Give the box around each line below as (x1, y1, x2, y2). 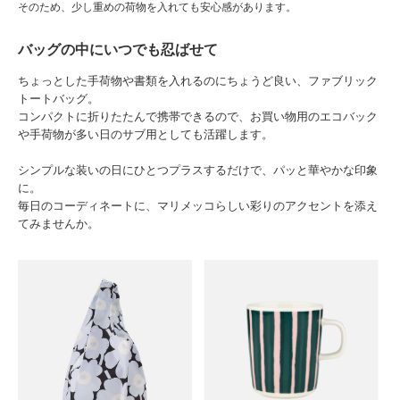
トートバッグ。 (18, 91, 99, 105)
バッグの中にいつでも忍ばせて (18, 41, 218, 57)
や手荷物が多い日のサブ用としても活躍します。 (18, 127, 273, 141)
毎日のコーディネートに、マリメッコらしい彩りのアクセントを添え (18, 198, 378, 212)
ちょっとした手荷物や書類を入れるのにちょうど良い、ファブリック (18, 73, 378, 87)
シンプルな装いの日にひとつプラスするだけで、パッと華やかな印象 (18, 162, 378, 177)
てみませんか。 (18, 216, 99, 230)
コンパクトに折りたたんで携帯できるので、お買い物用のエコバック (18, 109, 378, 123)
